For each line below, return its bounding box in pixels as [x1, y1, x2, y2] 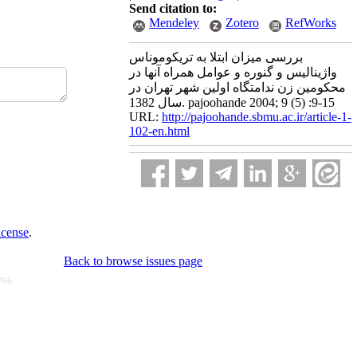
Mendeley [149, 16, 199, 29]
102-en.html [129, 124, 190, 138]
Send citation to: [129, 2, 217, 15]
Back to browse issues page [64, 254, 202, 268]
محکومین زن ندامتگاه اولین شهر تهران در [129, 80, 346, 94]
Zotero [226, 16, 259, 29]
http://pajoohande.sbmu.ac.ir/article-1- [162, 110, 351, 124]
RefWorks [285, 16, 336, 29]
